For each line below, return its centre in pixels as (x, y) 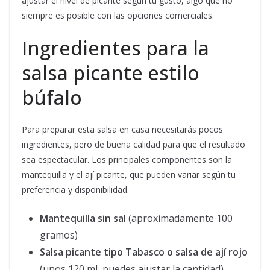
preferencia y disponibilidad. (75, 190)
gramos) (59, 235)
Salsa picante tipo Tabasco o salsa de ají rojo (144, 252)
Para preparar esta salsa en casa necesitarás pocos (122, 130)
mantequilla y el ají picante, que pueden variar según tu (129, 175)
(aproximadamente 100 (179, 218)
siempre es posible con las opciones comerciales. (118, 16)
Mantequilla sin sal (83, 218)
